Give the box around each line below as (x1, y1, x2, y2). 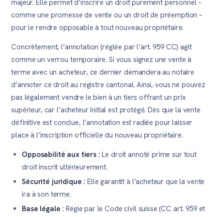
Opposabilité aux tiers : (22, 150, 100, 159)
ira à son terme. (22, 189, 71, 199)
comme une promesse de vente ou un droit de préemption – (11, 10, 202, 20)
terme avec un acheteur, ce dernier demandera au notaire (11, 67, 194, 77)
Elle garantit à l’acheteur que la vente (85, 177, 205, 186)
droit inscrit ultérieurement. (22, 162, 108, 172)
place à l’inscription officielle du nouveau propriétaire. (11, 130, 183, 140)
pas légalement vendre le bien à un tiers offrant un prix (11, 93, 186, 102)
